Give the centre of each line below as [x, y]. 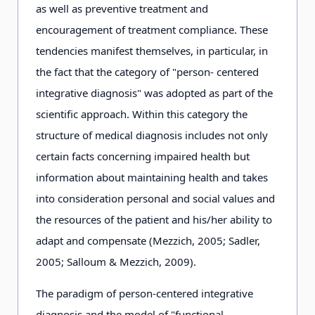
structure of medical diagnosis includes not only [152, 135]
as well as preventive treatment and [122, 8]
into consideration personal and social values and [155, 198]
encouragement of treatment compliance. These [152, 30]
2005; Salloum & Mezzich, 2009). [116, 262]
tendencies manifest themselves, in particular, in [152, 51]
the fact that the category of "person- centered [147, 72]
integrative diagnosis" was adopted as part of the [154, 93]
